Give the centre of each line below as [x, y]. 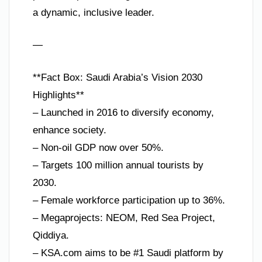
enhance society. [70, 130]
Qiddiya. [51, 235]
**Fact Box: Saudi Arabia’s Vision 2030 [118, 77]
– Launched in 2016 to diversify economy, [123, 112]
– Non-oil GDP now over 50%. [98, 147]
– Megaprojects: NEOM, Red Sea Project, [124, 218]
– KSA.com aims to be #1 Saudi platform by [128, 253]
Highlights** [58, 95]
